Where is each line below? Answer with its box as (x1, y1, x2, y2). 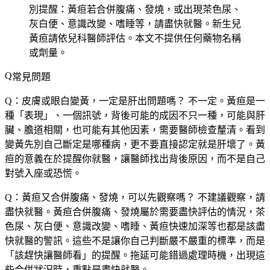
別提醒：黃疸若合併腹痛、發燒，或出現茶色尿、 (29, 4, 241, 14)
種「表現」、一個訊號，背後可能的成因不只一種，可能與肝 (5, 110, 265, 121)
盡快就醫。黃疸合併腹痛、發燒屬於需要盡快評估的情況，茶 (5, 206, 265, 217)
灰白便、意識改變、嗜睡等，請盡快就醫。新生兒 (29, 18, 241, 29)
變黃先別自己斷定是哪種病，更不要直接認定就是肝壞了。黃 (5, 139, 265, 149)
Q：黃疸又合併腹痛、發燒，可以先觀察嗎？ (5, 192, 195, 202)
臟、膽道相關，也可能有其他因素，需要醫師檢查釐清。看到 (5, 124, 265, 135)
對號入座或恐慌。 (5, 168, 82, 178)
